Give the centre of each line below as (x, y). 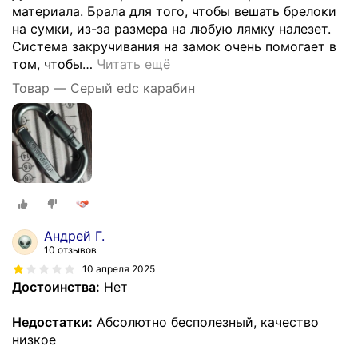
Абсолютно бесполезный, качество (206, 322)
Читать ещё (133, 64)
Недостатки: (52, 322)
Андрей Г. (74, 235)
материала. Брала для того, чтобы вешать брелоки (174, 12)
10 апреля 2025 (119, 269)
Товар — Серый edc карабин (103, 88)
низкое (34, 339)
